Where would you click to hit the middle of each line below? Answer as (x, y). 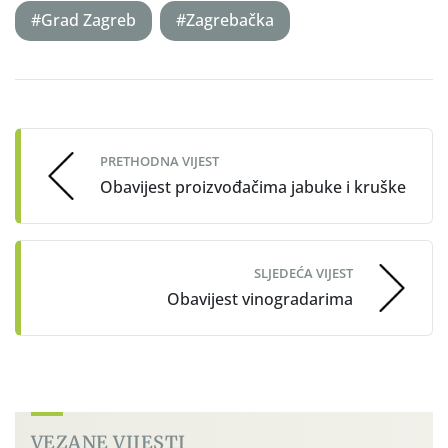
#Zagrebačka (225, 20)
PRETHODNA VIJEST (159, 161)
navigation (82, 126)
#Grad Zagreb (83, 20)
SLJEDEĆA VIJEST (303, 273)
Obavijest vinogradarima (260, 299)
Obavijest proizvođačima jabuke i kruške (253, 187)
